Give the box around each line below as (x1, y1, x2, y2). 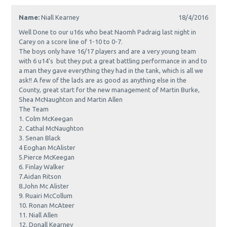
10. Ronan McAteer (19, 202, 75, 209)
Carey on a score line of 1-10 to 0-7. (19, 38, 123, 46)
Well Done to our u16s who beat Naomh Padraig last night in (19, 28, 197, 36)
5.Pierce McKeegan (19, 154, 75, 161)
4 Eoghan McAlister (19, 144, 76, 152)
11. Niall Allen (19, 211, 58, 219)
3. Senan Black (19, 134, 61, 142)
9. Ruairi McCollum (19, 192, 73, 200)
